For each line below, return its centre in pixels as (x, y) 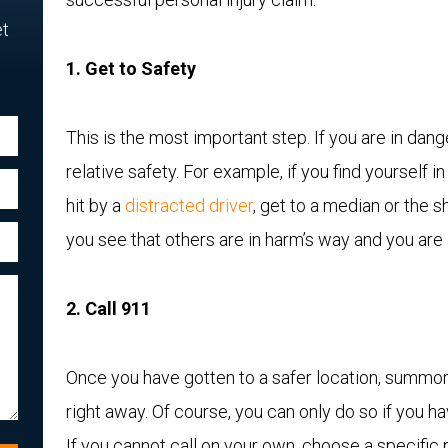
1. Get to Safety (131, 68)
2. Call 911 (108, 308)
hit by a (95, 205)
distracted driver (189, 205)
